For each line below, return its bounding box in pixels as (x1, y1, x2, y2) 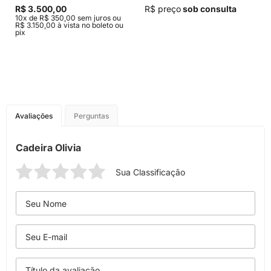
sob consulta (181, 4, 237, 14)
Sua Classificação (116, 167, 185, 177)
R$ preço (145, 4, 181, 14)
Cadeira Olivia (16, 142, 81, 154)
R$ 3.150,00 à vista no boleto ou (15, 21, 123, 30)
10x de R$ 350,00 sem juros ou (15, 13, 121, 22)
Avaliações (15, 111, 53, 120)
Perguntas (74, 111, 109, 120)
